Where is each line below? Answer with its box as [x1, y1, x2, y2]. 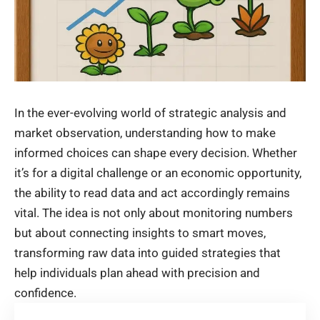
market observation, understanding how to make [14, 126, 276, 141]
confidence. [14, 286, 76, 301]
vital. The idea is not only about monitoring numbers [14, 206, 293, 221]
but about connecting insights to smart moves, [14, 226, 266, 241]
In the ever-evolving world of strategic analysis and [14, 106, 286, 121]
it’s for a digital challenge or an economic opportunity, [14, 166, 301, 181]
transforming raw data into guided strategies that [14, 246, 281, 261]
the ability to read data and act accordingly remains [14, 186, 290, 201]
